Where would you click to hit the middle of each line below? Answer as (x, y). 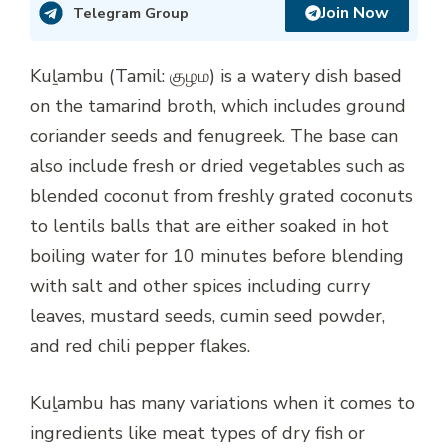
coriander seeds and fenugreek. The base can (214, 135)
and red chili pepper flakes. (140, 345)
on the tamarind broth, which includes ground (218, 105)
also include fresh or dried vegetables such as (217, 165)
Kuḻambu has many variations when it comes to (222, 402)
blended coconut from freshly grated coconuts (221, 195)
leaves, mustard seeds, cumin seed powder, (207, 315)
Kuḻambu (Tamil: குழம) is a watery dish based (216, 75)
